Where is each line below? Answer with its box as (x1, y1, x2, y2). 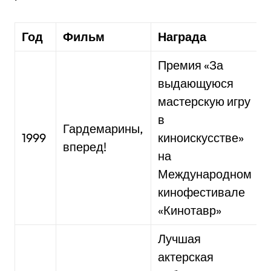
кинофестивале (158, 184, 246, 200)
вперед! (63, 139, 107, 154)
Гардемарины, (63, 121, 144, 136)
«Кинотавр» (158, 203, 222, 218)
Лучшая (158, 231, 201, 246)
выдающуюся (158, 76, 234, 91)
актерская (158, 249, 214, 264)
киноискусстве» (158, 130, 244, 145)
